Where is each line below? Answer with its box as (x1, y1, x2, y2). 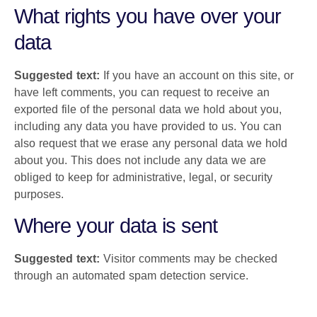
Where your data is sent (14, 214, 217, 238)
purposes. (14, 188, 64, 201)
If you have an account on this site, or (103, 69, 294, 82)
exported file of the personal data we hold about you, (14, 103, 282, 116)
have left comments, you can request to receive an (14, 86, 270, 99)
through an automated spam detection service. (14, 270, 248, 282)
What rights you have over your (14, 5, 281, 28)
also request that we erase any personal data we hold (14, 137, 287, 150)
